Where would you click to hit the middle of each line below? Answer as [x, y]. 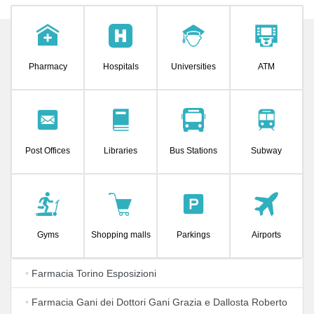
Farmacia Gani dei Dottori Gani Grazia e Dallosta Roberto [158, 302]
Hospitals [121, 67]
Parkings [193, 235]
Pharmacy [48, 67]
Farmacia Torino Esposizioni [93, 273]
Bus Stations [193, 151]
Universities [193, 67]
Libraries [121, 151]
